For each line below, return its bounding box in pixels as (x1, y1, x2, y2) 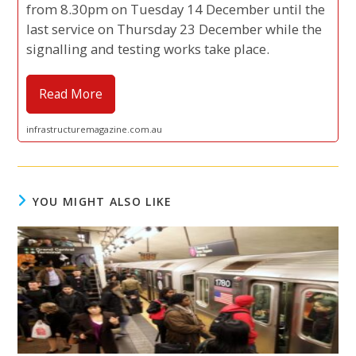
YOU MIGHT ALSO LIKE (32, 193, 172, 209)
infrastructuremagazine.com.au (26, 122, 163, 135)
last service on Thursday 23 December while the (26, 19, 323, 38)
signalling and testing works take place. (26, 39, 270, 58)
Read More (39, 85, 103, 103)
